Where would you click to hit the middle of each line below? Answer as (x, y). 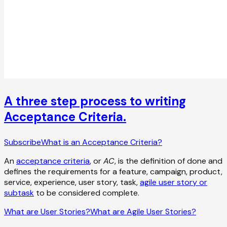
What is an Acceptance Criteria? (102, 142)
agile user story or (174, 182)
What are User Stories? (47, 211)
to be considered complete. (87, 193)
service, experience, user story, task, (72, 182)
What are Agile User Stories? (143, 211)
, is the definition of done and (168, 161)
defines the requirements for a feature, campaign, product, (113, 171)
